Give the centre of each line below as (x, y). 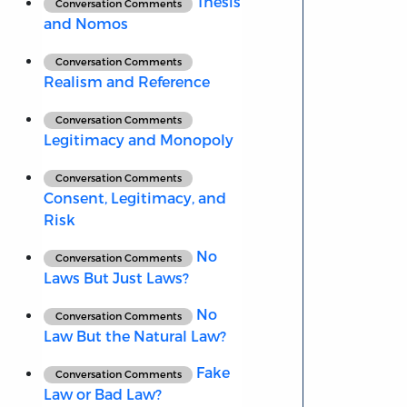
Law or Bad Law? (102, 394)
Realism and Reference (126, 82)
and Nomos (85, 24)
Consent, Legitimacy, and (134, 198)
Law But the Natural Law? (134, 336)
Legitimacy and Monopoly (138, 140)
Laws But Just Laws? (116, 278)
